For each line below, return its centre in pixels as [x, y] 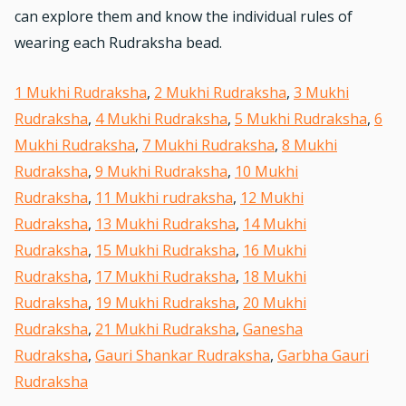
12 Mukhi [272, 198]
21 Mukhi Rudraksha [165, 329]
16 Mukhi [275, 250]
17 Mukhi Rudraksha [165, 276]
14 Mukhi [275, 224]
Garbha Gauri [323, 355]
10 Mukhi [266, 171]
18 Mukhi [275, 276]
